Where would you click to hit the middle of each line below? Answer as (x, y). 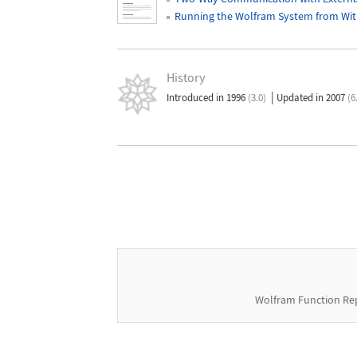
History (185, 77)
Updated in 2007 (312, 98)
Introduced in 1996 (208, 98)
